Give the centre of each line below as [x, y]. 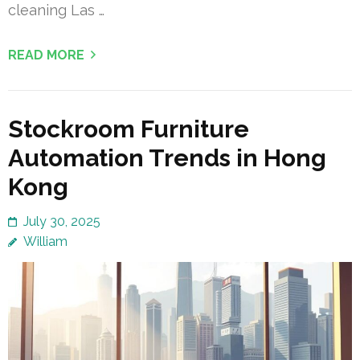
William [45, 241]
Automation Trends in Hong [167, 157]
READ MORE [46, 55]
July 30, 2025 [62, 221]
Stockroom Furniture [129, 129]
